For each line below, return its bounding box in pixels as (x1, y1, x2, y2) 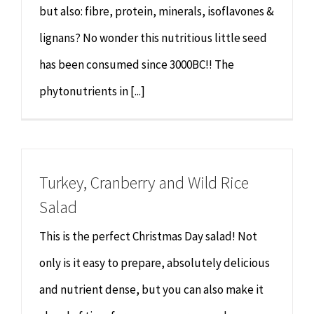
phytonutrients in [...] (39, 83, 145, 99)
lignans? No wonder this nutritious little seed (39, 30, 267, 46)
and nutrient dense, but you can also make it (39, 282, 264, 297)
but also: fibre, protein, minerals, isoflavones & (39, 4, 274, 19)
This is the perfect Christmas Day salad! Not (39, 228, 257, 244)
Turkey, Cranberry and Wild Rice (39, 172, 249, 193)
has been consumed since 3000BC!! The (39, 57, 234, 72)
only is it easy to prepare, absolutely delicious (39, 255, 270, 271)
